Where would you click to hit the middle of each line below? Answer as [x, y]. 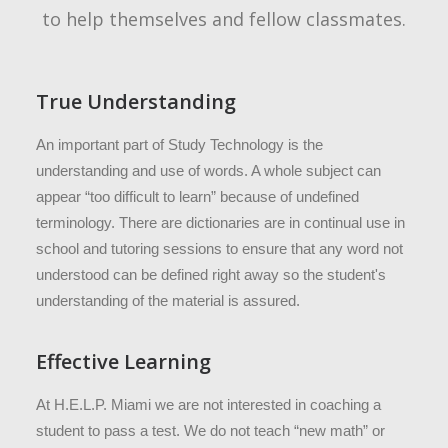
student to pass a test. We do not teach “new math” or [210, 430]
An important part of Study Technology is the [179, 144]
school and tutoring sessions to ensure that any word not [219, 248]
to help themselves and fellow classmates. [224, 19]
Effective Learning [123, 361]
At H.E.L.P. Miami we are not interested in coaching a [208, 404]
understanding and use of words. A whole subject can [208, 170]
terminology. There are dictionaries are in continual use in [220, 222]
